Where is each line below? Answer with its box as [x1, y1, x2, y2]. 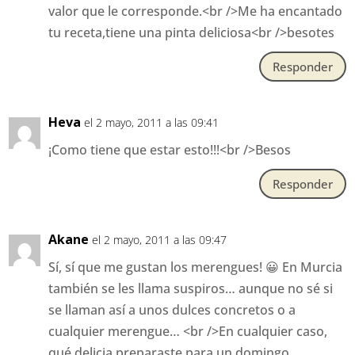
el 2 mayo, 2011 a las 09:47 [92, 232, 227, 248]
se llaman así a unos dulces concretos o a [48, 301, 296, 319]
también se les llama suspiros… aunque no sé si [48, 280, 334, 298]
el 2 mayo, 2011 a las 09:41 [84, 115, 219, 131]
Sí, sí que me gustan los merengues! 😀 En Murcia [48, 258, 343, 277]
